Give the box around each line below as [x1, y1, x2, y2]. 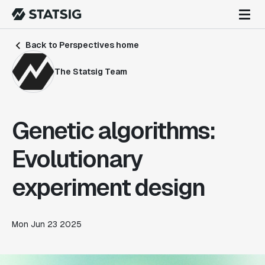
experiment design [12, 172, 205, 203]
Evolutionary [12, 144, 143, 174]
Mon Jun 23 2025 [12, 219, 82, 230]
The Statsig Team [54, 66, 127, 77]
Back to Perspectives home [24, 40, 139, 50]
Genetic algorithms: [12, 115, 215, 146]
